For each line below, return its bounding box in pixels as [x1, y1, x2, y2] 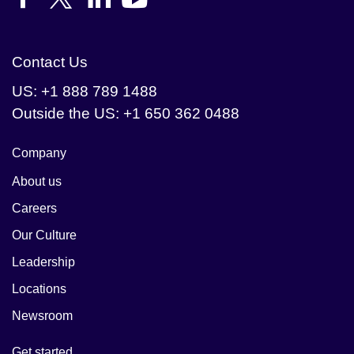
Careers [12, 201, 57, 216]
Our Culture [12, 228, 77, 243]
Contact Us [12, 54, 88, 71]
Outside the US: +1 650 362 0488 [12, 105, 239, 122]
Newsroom [12, 309, 73, 323]
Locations [12, 282, 66, 296]
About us [12, 175, 62, 189]
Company [12, 146, 66, 160]
